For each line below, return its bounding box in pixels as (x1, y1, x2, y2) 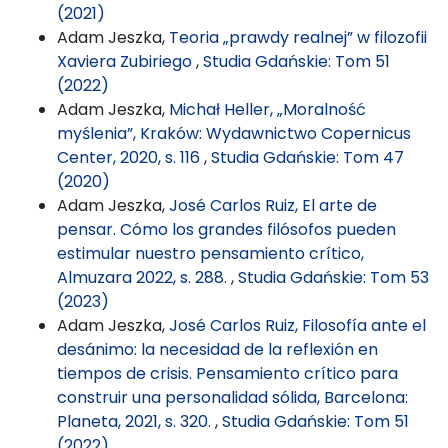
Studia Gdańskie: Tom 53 (238, 265, 429, 289)
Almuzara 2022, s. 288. (57, 265, 231, 289)
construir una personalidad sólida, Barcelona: (57, 385, 408, 409)
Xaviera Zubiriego (57, 49, 196, 73)
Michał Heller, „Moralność (169, 97, 366, 121)
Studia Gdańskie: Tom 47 (211, 145, 404, 169)
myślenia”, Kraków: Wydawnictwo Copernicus (57, 121, 411, 145)
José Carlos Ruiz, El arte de (169, 193, 377, 217)
